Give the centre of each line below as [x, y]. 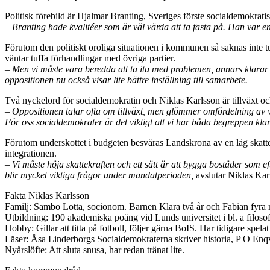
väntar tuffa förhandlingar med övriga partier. [90, 58]
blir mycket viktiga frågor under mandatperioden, [100, 175]
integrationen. [31, 153]
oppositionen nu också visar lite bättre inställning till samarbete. [126, 80]
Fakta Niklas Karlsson [47, 195]
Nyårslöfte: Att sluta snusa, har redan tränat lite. [95, 250]
